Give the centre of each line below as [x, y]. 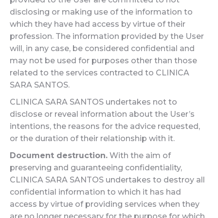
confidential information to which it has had [95, 192]
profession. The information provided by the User [107, 36]
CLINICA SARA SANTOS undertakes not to [93, 102]
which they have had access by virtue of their [98, 24]
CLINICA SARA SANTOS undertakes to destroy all [107, 180]
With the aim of [139, 155]
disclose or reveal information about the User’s [102, 114]
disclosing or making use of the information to [101, 12]
